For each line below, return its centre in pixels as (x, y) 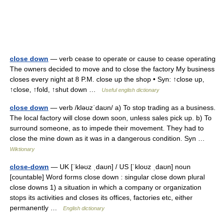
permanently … (36, 208)
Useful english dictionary (131, 90)
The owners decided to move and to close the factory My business (112, 69)
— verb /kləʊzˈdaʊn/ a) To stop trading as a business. (132, 108)
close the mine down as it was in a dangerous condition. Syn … (109, 138)
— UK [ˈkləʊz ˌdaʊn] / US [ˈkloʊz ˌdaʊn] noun (120, 167)
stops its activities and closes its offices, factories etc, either (101, 197)
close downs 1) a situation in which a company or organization (106, 187)
